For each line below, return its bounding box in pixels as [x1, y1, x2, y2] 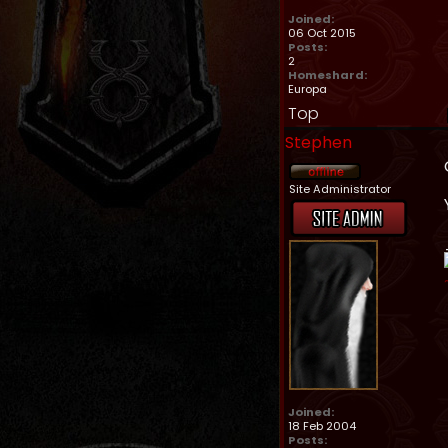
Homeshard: [288, 67, 367, 83]
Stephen [285, 131, 352, 154]
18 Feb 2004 [288, 418, 356, 434]
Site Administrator [289, 181, 391, 197]
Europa [288, 81, 327, 97]
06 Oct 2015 [288, 25, 356, 41]
